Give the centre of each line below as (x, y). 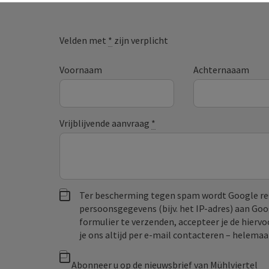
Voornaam (81, 70)
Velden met (84, 41)
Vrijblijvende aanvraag (106, 123)
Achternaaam (221, 70)
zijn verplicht (141, 41)
